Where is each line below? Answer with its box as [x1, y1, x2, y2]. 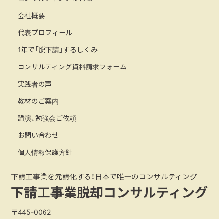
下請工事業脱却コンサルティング [11, 182, 208, 202]
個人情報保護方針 [18, 147, 73, 157]
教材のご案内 [18, 96, 59, 106]
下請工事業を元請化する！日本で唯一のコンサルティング [11, 171, 197, 182]
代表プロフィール [18, 27, 73, 38]
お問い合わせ [18, 130, 59, 140]
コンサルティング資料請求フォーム [18, 62, 127, 72]
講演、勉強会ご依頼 [18, 113, 77, 123]
